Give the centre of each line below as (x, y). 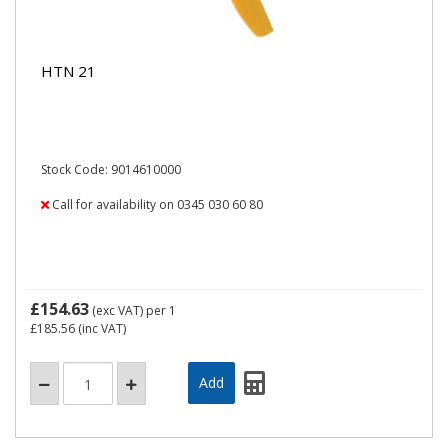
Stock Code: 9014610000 (111, 169)
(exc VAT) (117, 310)
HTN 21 (68, 70)
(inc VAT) (100, 328)
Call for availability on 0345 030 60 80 (156, 204)
